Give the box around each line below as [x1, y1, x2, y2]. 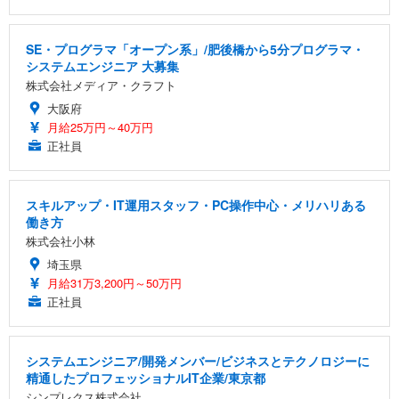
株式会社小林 [26, 232, 95, 250]
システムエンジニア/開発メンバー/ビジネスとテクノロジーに [26, 352, 370, 370]
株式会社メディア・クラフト [26, 77, 176, 94]
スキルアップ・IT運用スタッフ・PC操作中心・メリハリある [26, 196, 366, 215]
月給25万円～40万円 [47, 118, 153, 136]
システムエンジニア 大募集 [26, 57, 179, 76]
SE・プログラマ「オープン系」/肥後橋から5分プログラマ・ [26, 40, 364, 59]
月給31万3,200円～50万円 [47, 274, 182, 292]
